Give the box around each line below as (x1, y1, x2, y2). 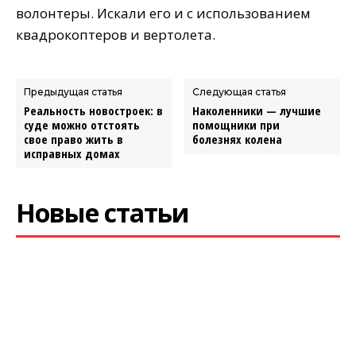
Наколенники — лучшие (192, 103, 322, 119)
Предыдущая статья (24, 86, 122, 99)
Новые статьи (16, 195, 189, 230)
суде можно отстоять (24, 117, 140, 133)
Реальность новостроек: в (24, 103, 163, 119)
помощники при (192, 117, 281, 133)
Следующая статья (192, 86, 287, 99)
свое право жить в (24, 131, 123, 148)
